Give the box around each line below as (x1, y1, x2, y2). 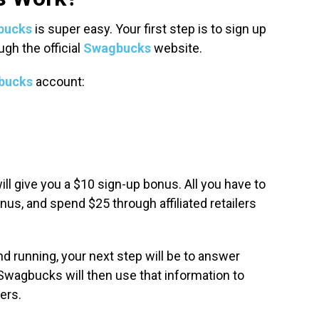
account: (33, 74, 85, 90)
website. (151, 41, 205, 56)
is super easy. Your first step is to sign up (32, 21, 266, 37)
